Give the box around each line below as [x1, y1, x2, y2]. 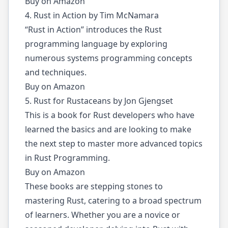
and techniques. [25, 67, 87, 78]
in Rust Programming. [25, 152, 110, 163]
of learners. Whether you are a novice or [25, 209, 180, 220]
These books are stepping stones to [25, 181, 163, 192]
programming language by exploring [25, 38, 167, 49]
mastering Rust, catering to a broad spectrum [25, 195, 202, 206]
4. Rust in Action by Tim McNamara [25, 10, 159, 21]
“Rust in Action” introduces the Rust [25, 24, 162, 35]
